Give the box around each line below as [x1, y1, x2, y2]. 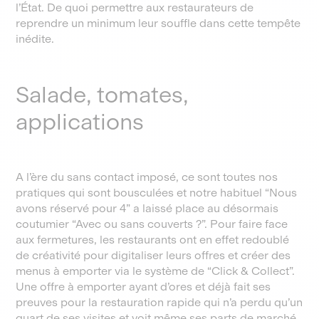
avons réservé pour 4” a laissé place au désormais [16, 202, 279, 215]
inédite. [16, 32, 55, 46]
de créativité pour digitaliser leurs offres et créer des [16, 249, 291, 262]
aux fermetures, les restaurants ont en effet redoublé [16, 233, 290, 246]
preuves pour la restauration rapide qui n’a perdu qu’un [16, 296, 303, 309]
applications [16, 108, 145, 135]
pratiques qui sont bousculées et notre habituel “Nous [16, 186, 298, 199]
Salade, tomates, [16, 81, 189, 108]
